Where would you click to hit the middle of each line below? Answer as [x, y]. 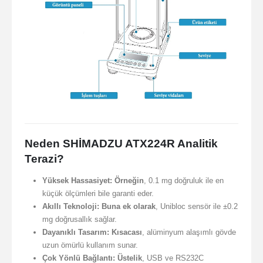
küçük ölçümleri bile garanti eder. [98, 193]
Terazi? [44, 159]
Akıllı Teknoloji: [70, 206]
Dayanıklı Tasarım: [75, 232]
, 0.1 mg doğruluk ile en [183, 180]
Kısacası [127, 232]
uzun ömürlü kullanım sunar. [90, 245]
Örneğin [129, 180]
